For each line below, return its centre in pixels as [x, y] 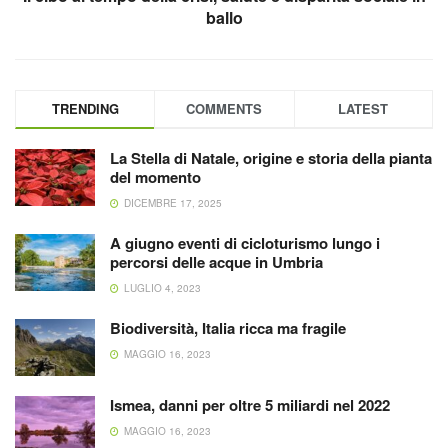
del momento [155, 177]
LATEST [363, 108]
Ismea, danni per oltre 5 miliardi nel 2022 [250, 405]
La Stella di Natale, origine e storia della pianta [271, 158]
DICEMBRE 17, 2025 [171, 203]
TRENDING [85, 108]
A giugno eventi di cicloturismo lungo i [245, 243]
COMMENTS [224, 108]
